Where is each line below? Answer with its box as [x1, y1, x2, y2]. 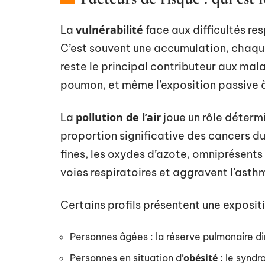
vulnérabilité [76, 22, 143, 37]
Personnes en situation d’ [70, 252, 183, 264]
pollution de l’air [76, 110, 161, 124]
